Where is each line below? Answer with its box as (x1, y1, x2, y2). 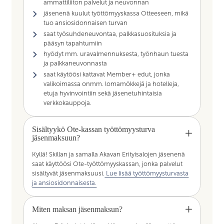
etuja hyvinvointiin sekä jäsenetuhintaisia (43, 89, 162, 97)
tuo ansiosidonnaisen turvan (43, 19, 127, 26)
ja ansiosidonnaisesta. (32, 179, 97, 186)
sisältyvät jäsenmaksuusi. (32, 169, 105, 177)
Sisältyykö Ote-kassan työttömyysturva (32, 124, 155, 133)
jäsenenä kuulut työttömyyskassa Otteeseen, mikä (43, 9, 188, 17)
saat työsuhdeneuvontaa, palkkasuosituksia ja (43, 30, 176, 37)
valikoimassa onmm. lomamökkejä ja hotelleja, (43, 80, 179, 87)
